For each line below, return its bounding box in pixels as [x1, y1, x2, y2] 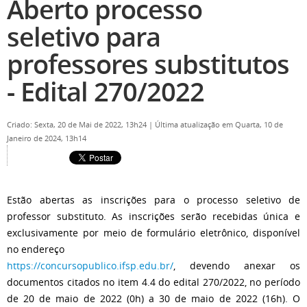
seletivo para [7, 19, 160, 54]
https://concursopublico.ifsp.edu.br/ [7, 259, 173, 272]
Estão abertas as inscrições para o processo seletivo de [7, 193, 300, 206]
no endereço [7, 243, 64, 256]
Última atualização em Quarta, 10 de [155, 120, 283, 130]
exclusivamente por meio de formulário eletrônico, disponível [7, 226, 300, 239]
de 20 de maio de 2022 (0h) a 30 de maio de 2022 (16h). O [7, 292, 300, 305]
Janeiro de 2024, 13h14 [7, 134, 86, 143]
